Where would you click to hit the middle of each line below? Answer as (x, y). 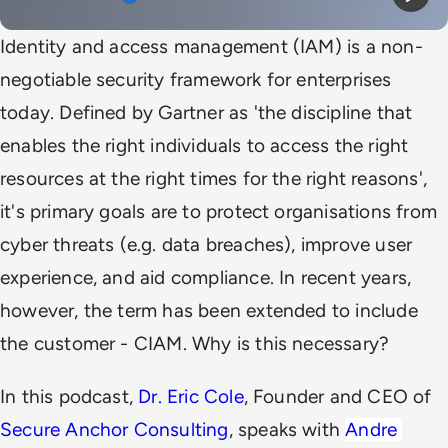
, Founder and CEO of (337, 396)
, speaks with (287, 429)
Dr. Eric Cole (191, 396)
